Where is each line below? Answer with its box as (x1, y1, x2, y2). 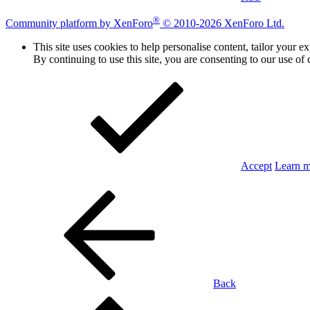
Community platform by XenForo (6, 17, 153, 30)
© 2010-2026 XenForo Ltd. (163, 17, 284, 30)
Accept (241, 160, 272, 172)
